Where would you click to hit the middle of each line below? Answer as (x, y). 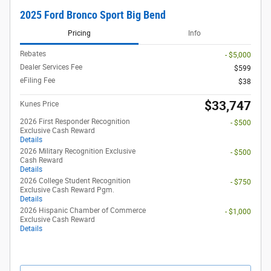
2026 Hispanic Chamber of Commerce (83, 211)
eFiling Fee (38, 81)
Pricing (79, 33)
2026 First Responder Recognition (75, 122)
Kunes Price (39, 104)
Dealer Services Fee (51, 67)
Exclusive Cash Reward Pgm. (67, 190)
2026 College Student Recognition (75, 181)
